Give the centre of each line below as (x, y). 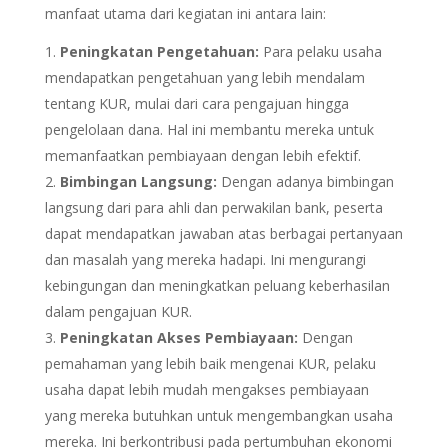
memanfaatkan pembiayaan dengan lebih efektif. (202, 155)
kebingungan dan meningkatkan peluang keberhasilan (217, 285)
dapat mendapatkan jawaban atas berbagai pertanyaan (223, 233)
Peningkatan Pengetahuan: (159, 51)
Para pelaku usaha (320, 51)
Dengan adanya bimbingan (305, 181)
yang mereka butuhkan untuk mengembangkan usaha (218, 415)
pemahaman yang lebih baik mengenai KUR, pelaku (210, 363)
